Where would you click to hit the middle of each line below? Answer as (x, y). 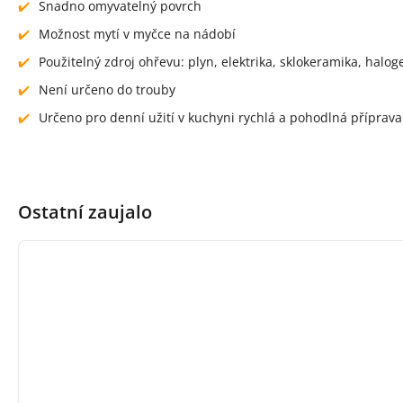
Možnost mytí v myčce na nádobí (137, 34)
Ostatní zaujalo (85, 212)
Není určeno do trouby (107, 90)
